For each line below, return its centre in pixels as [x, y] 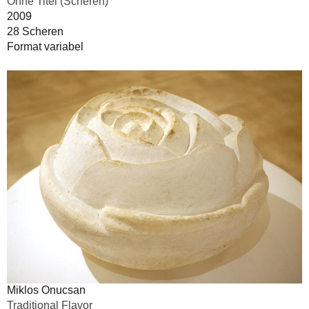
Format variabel [45, 46]
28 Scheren [35, 31]
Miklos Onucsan [46, 290]
